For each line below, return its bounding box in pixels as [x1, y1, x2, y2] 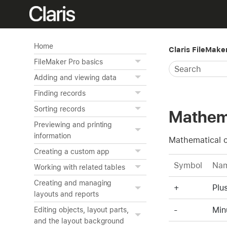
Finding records [34, 89, 86, 97]
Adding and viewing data [34, 73, 117, 82]
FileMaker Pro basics [34, 58, 103, 66]
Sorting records [34, 105, 85, 113]
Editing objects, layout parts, [34, 206, 129, 214]
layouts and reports [34, 190, 99, 198]
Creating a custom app [34, 147, 110, 156]
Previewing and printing [34, 121, 112, 129]
